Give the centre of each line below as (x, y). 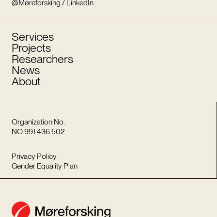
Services (32, 36)
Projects (31, 47)
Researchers (42, 59)
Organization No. (38, 122)
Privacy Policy (34, 156)
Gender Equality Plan (44, 166)
